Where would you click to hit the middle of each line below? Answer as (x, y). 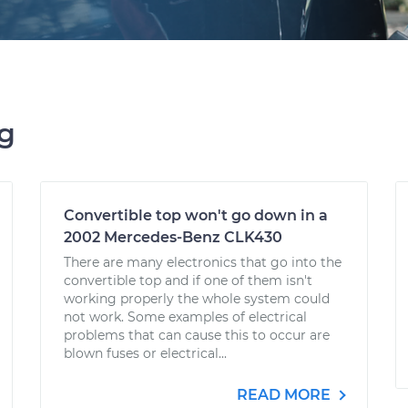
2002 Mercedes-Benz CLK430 (173, 237)
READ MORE (286, 395)
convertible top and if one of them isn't (188, 280)
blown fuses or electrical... (145, 353)
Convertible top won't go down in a (196, 215)
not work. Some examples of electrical (185, 317)
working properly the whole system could (197, 299)
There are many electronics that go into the (203, 262)
